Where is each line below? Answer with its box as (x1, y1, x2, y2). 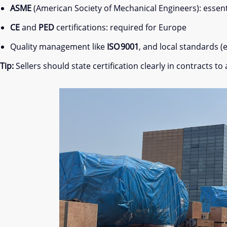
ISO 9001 (107, 41, 139, 52)
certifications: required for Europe (54, 22, 186, 33)
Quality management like (10, 41, 107, 52)
